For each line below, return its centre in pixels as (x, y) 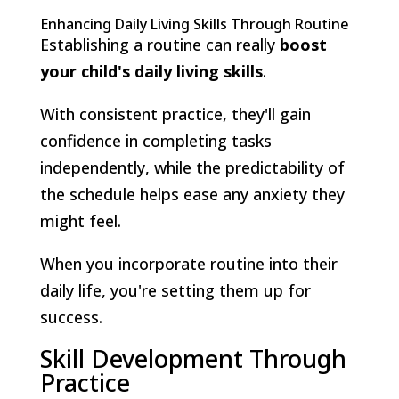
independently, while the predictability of (192, 167)
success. (71, 317)
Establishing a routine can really (159, 44)
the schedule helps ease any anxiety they (192, 194)
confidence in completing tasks (155, 140)
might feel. (80, 220)
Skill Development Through (193, 358)
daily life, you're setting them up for (175, 290)
